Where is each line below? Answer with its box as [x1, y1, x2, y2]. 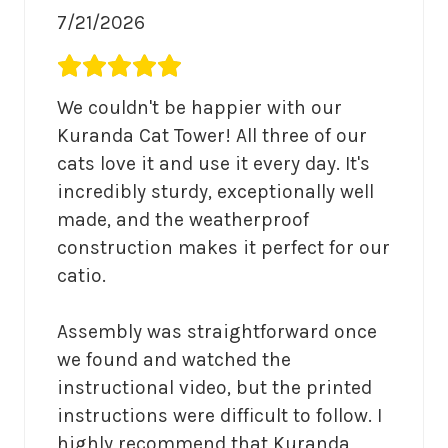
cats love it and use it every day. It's [57, 152, 370, 176]
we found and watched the [57, 348, 291, 372]
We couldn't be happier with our [57, 96, 342, 120]
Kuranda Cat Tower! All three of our [57, 124, 367, 148]
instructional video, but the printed [57, 376, 372, 400]
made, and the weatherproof [57, 208, 309, 232]
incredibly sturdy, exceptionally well [57, 180, 374, 204]
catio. [57, 264, 106, 288]
